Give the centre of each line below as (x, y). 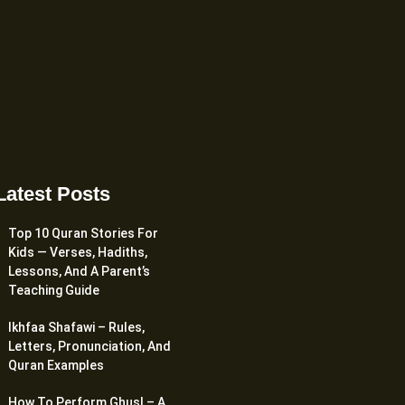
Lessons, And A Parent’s (79, 272)
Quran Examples (56, 366)
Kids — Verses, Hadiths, (78, 253)
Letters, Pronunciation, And (89, 347)
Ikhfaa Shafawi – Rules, (76, 328)
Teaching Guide (54, 291)
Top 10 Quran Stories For (83, 234)
